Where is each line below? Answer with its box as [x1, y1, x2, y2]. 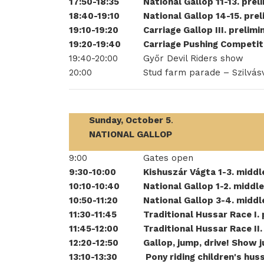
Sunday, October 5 [89, 115, 171, 126]
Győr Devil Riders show [143, 53, 243, 64]
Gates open [143, 153, 193, 163]
